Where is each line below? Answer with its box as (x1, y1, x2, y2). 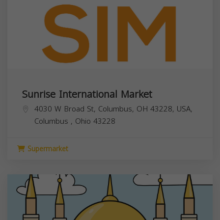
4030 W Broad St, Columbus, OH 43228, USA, (34, 102, 192, 116)
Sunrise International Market (22, 85, 152, 104)
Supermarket (25, 142, 68, 156)
